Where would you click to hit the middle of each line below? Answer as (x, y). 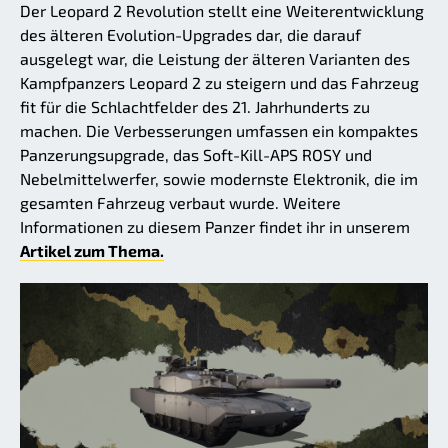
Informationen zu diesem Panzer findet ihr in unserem (215, 227)
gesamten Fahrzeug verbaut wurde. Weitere (180, 203)
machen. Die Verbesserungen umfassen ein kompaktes (219, 131)
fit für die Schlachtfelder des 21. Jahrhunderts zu (195, 107)
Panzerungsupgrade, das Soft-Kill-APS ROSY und (196, 155)
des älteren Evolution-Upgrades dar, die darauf (190, 35)
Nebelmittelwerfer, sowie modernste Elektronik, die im (219, 179)
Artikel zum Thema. (92, 251)
